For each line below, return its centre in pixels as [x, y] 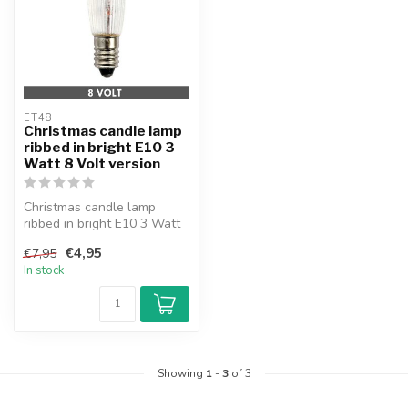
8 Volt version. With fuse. [97, 240]
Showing [181, 373]
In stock [44, 270]
